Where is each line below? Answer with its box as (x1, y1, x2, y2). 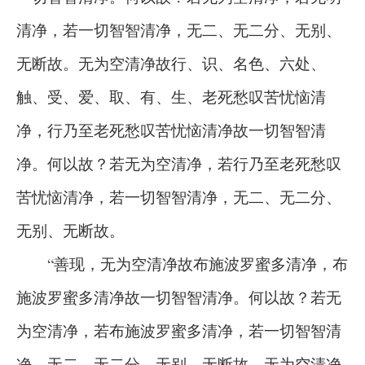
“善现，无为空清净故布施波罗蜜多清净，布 (16, 253, 348, 274)
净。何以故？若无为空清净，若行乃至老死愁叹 (16, 153, 341, 174)
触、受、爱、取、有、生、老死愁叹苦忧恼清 (16, 86, 326, 107)
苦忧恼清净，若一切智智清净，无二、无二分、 (16, 187, 341, 207)
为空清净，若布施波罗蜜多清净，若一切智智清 (16, 320, 341, 341)
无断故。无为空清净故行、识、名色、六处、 (16, 53, 326, 73)
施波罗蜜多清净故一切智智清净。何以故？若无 (16, 287, 341, 307)
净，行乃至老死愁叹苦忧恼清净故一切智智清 (16, 120, 326, 140)
